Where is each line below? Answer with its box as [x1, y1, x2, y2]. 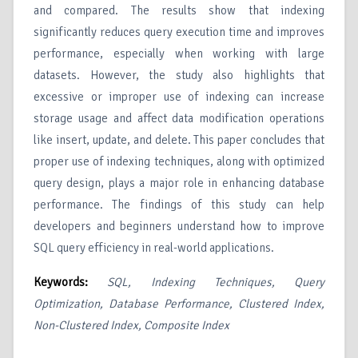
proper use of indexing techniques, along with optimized [34, 154, 324, 169]
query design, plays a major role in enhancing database [34, 176, 324, 191]
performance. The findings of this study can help [34, 197, 324, 213]
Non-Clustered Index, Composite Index [34, 318, 229, 333]
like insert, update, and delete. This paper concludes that [34, 133, 324, 148]
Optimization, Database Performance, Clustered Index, [34, 296, 324, 312]
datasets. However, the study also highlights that [34, 68, 324, 83]
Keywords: [34, 275, 88, 290]
